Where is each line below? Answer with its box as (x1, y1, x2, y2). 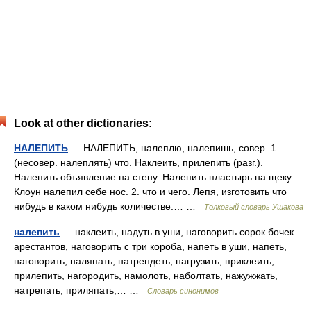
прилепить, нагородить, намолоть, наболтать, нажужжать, (14, 270, 278, 281)
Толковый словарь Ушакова (204, 203, 303, 211)
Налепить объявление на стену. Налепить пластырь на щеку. (14, 171, 294, 183)
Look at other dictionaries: (14, 117, 152, 129)
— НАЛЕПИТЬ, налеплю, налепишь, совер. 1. (68, 142, 279, 153)
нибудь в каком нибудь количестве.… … (14, 201, 204, 212)
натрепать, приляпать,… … (14, 285, 147, 296)
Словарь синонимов (147, 287, 219, 295)
